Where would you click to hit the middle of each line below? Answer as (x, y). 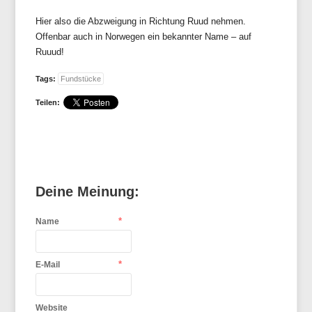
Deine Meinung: (88, 191)
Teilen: (48, 102)
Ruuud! (50, 52)
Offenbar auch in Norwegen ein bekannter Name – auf (144, 36)
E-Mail (48, 264)
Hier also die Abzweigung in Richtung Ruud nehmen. (141, 21)
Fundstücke (81, 78)
